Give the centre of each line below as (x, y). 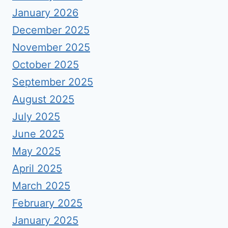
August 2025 (43, 99)
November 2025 (51, 47)
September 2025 (53, 82)
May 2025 (36, 151)
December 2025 (51, 30)
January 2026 (45, 13)
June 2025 (38, 134)
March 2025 (41, 186)
